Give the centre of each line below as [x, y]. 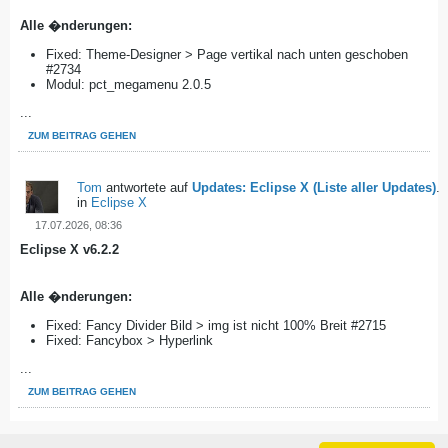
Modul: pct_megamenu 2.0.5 [128, 84]
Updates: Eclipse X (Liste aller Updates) [314, 187]
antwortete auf [147, 187]
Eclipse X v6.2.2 [69, 249]
